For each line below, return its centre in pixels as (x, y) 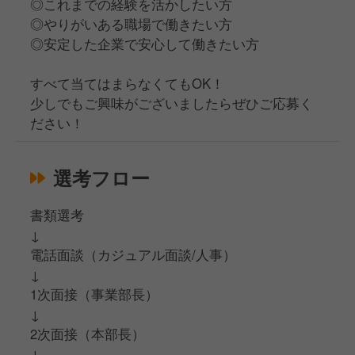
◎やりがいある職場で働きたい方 (132, 24)
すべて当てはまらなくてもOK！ (128, 84)
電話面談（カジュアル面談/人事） (134, 255)
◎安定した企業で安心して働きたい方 (145, 44)
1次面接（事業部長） (95, 294)
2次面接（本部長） (88, 334)
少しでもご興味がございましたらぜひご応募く (172, 103)
